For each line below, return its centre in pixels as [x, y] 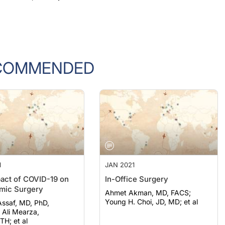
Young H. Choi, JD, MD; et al [152, 192]
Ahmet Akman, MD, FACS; [148, 183]
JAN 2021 [120, 155]
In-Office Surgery [137, 169]
